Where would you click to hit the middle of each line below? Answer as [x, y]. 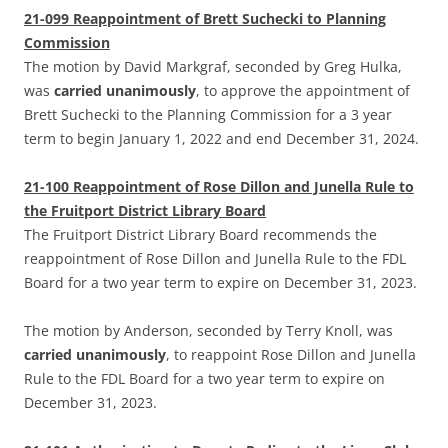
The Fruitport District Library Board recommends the [200, 235]
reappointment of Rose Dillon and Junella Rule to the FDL [215, 259]
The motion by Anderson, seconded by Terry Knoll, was [208, 331]
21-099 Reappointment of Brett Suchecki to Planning [205, 19]
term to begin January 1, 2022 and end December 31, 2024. [221, 139]
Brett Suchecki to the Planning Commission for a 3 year [208, 115]
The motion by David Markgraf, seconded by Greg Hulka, [213, 67]
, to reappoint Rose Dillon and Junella [291, 355]
